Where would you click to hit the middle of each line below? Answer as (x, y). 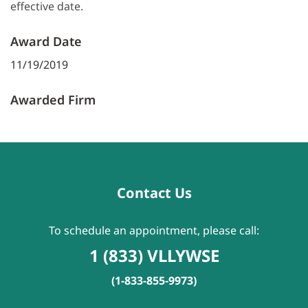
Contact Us (154, 193)
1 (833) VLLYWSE (154, 256)
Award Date (46, 42)
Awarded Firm (53, 100)
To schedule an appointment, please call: (154, 231)
